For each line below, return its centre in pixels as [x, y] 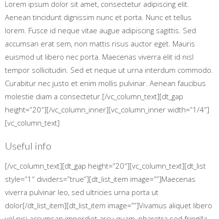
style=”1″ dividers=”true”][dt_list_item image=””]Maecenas [100, 179]
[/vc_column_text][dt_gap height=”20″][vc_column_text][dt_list [105, 166]
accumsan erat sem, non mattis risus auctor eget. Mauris [100, 44]
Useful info [28, 146]
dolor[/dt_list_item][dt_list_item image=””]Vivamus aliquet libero [109, 205]
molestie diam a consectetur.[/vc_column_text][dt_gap [94, 96]
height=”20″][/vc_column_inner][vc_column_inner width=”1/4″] [107, 109]
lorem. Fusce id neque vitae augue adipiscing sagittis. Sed [100, 30]
